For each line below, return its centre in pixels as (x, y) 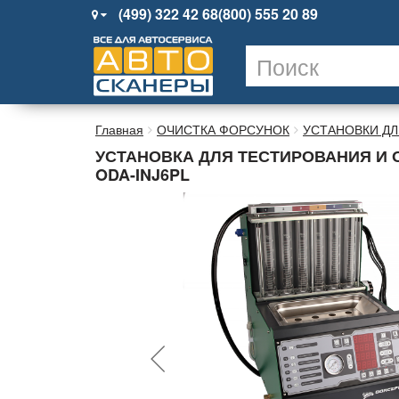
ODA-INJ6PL (142, 175)
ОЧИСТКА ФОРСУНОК (223, 129)
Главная (119, 129)
